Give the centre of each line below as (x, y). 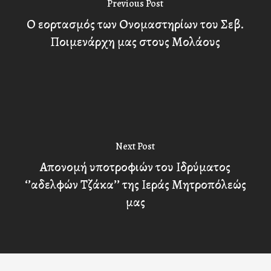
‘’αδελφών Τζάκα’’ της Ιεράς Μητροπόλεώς (135, 184)
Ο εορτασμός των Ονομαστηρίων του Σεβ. (135, 24)
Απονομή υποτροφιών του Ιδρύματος (135, 167)
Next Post (135, 146)
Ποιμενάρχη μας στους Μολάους (135, 42)
